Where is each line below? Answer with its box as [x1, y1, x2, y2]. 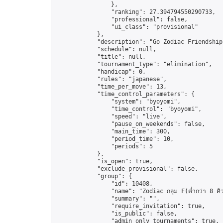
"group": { [55, 173, 132, 180]
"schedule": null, [55, 46, 156, 53]
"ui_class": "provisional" [55, 23, 198, 30]
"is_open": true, [55, 158, 153, 165]
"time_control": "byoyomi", [55, 106, 202, 112]
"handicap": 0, [55, 68, 146, 75]
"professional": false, [55, 16, 188, 23]
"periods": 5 [55, 143, 153, 150]
